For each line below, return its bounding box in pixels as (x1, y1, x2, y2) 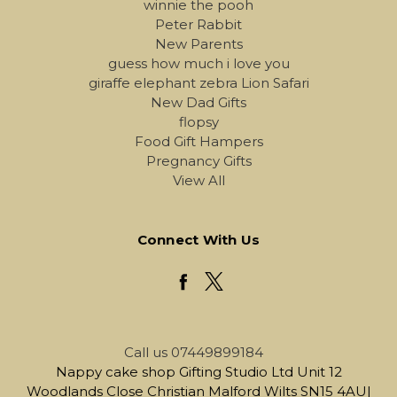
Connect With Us (136, 231, 261, 249)
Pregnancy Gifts (145, 152, 252, 170)
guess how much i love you (107, 55, 290, 73)
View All (172, 172, 225, 190)
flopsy (178, 113, 219, 131)
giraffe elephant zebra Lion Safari (88, 74, 309, 92)
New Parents (154, 35, 243, 53)
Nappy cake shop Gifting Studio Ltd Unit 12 (55, 363, 342, 381)
